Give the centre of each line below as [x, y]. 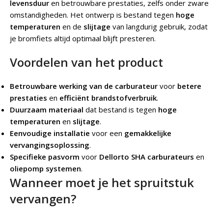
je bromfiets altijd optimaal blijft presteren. [83, 39]
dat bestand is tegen [121, 110]
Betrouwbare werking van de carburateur [84, 86]
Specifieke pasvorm [45, 157]
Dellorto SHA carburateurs [147, 157]
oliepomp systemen [45, 169]
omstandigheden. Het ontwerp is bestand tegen [93, 15]
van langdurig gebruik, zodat [159, 27]
